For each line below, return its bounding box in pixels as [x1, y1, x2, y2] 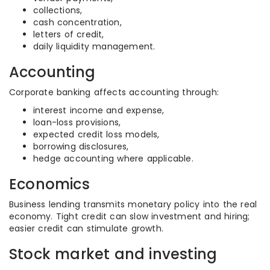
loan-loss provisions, [33, 116, 121, 128]
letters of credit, [33, 28, 104, 40]
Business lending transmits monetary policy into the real [9, 198, 257, 210]
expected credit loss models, [33, 128, 160, 140]
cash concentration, [33, 16, 122, 28]
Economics [9, 174, 90, 194]
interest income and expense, [33, 104, 165, 116]
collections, [33, 4, 83, 16]
